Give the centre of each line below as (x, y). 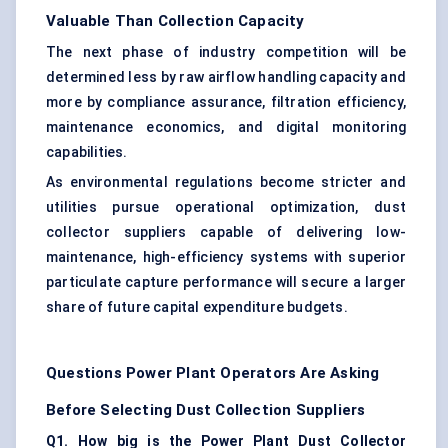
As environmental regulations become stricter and (226, 182)
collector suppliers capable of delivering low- (226, 232)
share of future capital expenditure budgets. (197, 307)
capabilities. (87, 152)
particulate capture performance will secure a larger (226, 282)
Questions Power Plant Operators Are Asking (213, 373)
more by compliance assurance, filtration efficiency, (226, 102)
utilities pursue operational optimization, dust (226, 207)
